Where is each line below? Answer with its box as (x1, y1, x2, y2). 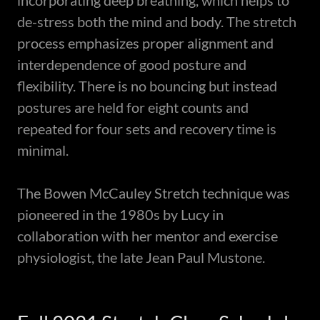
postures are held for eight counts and (17, 99, 249, 116)
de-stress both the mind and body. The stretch (17, 13, 296, 31)
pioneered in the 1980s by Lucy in (17, 206, 224, 224)
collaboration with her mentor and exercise (17, 227, 278, 245)
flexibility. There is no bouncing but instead (17, 77, 277, 95)
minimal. (17, 141, 69, 159)
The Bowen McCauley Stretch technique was (17, 184, 290, 202)
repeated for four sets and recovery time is (17, 120, 276, 138)
